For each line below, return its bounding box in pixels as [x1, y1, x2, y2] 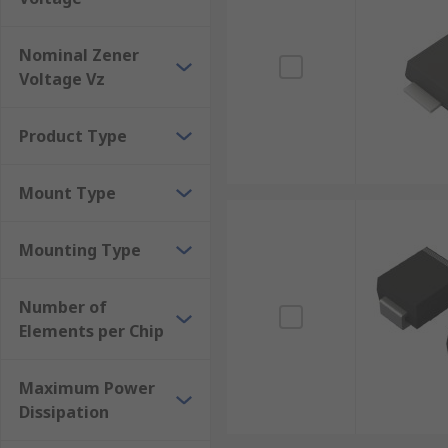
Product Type [19, 125, 127, 147]
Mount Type [19, 182, 116, 204]
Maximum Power [19, 377, 155, 399]
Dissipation [19, 401, 109, 423]
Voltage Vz [19, 68, 105, 90]
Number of [19, 296, 107, 318]
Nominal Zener [19, 44, 139, 66]
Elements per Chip [19, 320, 164, 342]
